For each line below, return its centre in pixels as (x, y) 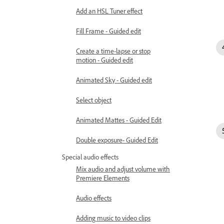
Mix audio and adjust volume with (123, 169)
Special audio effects (90, 157)
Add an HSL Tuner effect (109, 11)
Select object (94, 100)
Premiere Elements (103, 178)
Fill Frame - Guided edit (108, 31)
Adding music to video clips (113, 218)
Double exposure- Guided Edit (117, 140)
